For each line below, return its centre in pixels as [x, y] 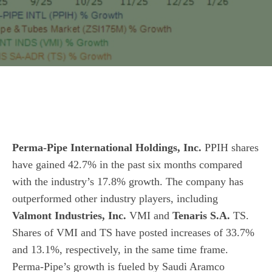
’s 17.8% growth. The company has [165, 182]
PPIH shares [230, 148]
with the [32, 182]
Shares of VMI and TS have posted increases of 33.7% [133, 233]
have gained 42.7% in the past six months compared [127, 165]
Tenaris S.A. [201, 216]
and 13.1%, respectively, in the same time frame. [120, 250]
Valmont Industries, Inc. [69, 216]
